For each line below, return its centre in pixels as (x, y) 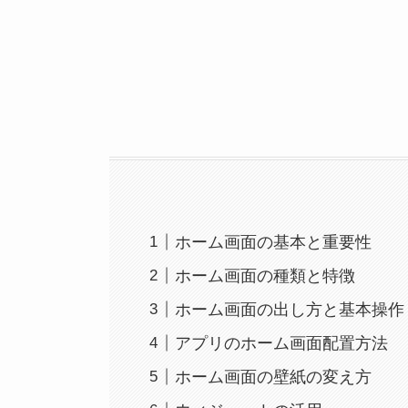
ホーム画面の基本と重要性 (274, 242)
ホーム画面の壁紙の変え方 (274, 377)
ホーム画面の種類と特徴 (265, 275)
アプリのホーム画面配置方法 (282, 343)
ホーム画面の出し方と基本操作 (290, 309)
